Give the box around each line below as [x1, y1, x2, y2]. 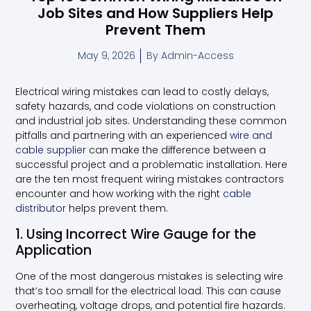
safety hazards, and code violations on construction [15, 99, 276, 114]
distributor [15, 201, 67, 216]
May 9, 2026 [77, 48, 135, 62]
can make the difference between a [86, 143, 267, 158]
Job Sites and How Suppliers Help [37, 3, 274, 23]
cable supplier [15, 143, 87, 158]
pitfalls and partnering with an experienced [15, 128, 230, 143]
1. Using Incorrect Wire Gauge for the [15, 224, 257, 244]
